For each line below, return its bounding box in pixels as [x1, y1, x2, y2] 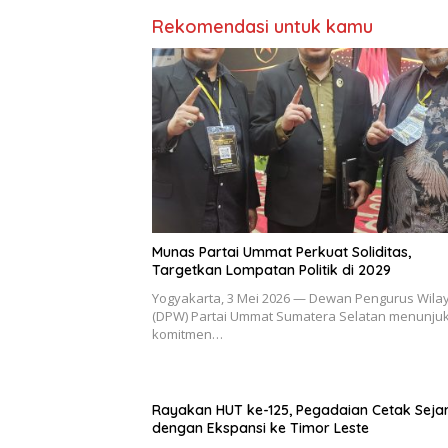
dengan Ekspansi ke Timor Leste [152, 418, 369, 437]
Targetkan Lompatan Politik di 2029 [152, 260, 391, 279]
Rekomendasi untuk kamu [152, 14, 373, 38]
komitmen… [152, 324, 223, 343]
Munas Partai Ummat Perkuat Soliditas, [152, 242, 411, 261]
